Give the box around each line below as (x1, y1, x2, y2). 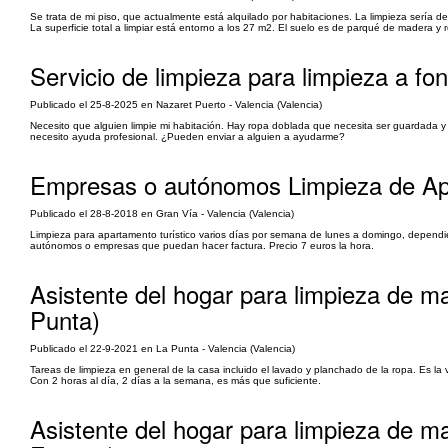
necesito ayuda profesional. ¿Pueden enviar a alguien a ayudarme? (30, 131, 345, 142)
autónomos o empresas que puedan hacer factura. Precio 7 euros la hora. (30, 240, 374, 251)
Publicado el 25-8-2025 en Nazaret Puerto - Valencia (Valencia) (30, 99, 322, 110)
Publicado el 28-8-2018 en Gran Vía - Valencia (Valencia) (30, 208, 294, 219)
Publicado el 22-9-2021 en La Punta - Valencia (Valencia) (30, 343, 295, 354)
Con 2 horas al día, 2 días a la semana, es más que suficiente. (30, 375, 321, 386)
